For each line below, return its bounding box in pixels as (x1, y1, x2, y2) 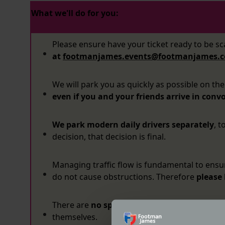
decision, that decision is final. (52, 131, 166, 142)
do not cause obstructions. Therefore (52, 171, 196, 182)
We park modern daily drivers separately (52, 119, 214, 130)
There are (52, 199, 91, 210)
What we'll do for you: (31, 8, 119, 19)
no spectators (91, 199, 146, 210)
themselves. (52, 211, 97, 222)
